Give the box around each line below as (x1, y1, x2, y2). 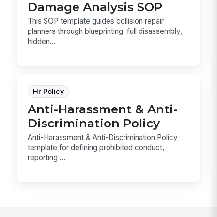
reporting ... (28, 153, 66, 162)
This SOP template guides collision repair (28, 16, 164, 26)
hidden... (28, 37, 56, 46)
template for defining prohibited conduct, (28, 142, 165, 152)
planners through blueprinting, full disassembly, (28, 27, 183, 36)
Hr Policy (32, 87, 64, 96)
